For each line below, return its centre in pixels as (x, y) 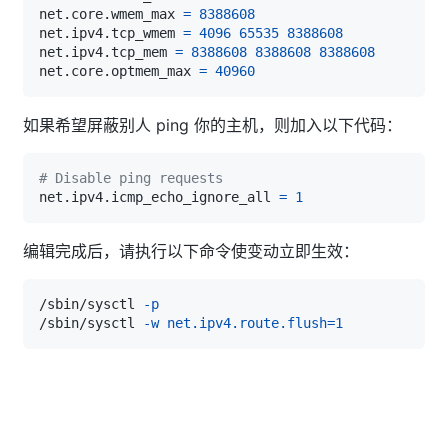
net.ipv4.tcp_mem (107, 51)
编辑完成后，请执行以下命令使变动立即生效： (191, 250)
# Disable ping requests (131, 177)
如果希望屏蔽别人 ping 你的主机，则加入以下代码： (212, 124)
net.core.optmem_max (119, 70)
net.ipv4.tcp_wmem (111, 32)
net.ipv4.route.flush (247, 322)
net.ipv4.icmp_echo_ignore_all (159, 196)
